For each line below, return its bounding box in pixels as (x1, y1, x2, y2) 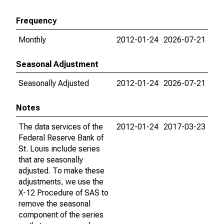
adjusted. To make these (18, 166, 104, 175)
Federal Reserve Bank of (18, 133, 103, 142)
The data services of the (18, 122, 103, 131)
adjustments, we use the (18, 177, 103, 186)
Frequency (16, 16, 56, 25)
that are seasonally (18, 155, 83, 164)
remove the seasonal (18, 199, 90, 208)
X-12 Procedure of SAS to (18, 188, 108, 197)
